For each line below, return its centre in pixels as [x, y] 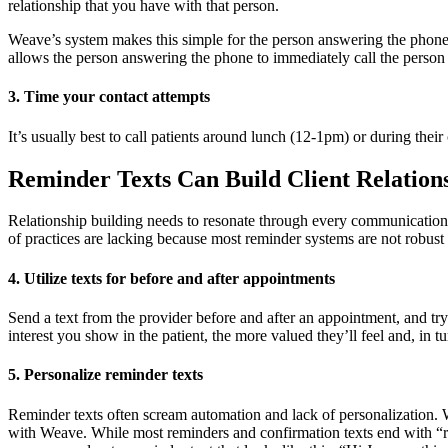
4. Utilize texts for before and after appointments [171, 278]
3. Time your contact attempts [109, 97]
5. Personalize [56, 375]
